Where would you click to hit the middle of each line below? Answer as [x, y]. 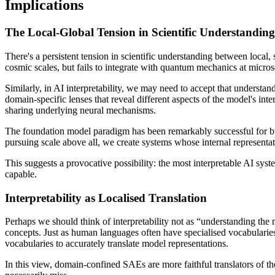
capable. [21, 174]
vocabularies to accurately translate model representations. [117, 244]
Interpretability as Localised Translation [106, 198]
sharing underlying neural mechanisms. [80, 110]
